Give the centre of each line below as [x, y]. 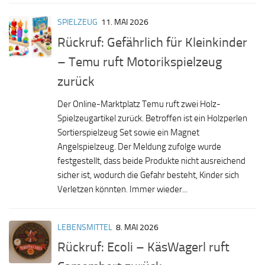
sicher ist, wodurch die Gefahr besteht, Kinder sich [148, 175]
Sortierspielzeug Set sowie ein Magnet [128, 132]
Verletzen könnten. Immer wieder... [122, 189]
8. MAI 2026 [137, 227]
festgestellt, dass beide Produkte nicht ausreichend [151, 161]
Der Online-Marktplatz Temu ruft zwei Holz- [139, 104]
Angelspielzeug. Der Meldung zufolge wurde [139, 146]
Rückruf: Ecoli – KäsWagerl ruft [143, 247]
